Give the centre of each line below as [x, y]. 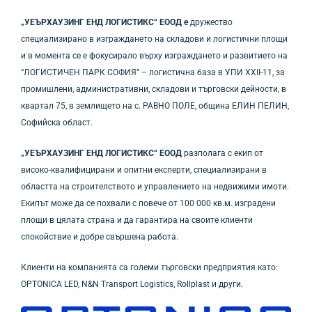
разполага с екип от [224, 154]
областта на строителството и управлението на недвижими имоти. [155, 187]
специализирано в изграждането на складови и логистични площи [154, 39]
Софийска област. [57, 123]
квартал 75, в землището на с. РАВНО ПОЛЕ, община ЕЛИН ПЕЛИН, [155, 106]
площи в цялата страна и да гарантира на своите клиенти [137, 220]
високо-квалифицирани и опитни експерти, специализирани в [144, 170]
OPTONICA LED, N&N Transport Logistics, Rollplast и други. [132, 284]
